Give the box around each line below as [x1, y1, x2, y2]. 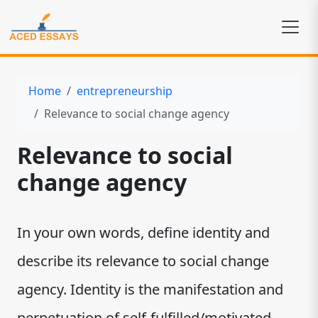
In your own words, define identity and [17, 223, 270, 242]
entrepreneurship [77, 83, 172, 99]
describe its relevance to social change [17, 251, 269, 270]
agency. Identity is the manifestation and [17, 280, 283, 299]
